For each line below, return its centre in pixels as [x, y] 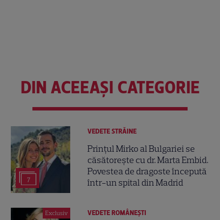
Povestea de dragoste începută [147, 171]
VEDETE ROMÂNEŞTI [117, 213]
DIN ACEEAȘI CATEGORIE [110, 88]
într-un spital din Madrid [136, 182]
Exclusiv [57, 213]
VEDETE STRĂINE [112, 132]
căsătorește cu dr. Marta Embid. [148, 160]
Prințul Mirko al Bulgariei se [141, 149]
